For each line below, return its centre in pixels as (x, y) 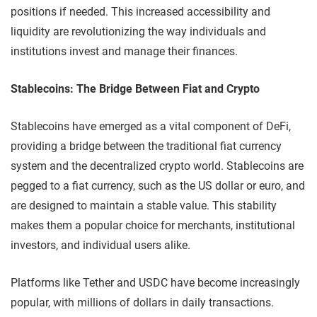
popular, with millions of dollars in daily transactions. (142, 302)
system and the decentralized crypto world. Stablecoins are (157, 166)
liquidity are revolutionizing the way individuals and (138, 31)
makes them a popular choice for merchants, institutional (153, 225)
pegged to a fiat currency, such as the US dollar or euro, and (158, 185)
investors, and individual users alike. (100, 245)
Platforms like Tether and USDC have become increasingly (155, 282)
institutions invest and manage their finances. (124, 51)
